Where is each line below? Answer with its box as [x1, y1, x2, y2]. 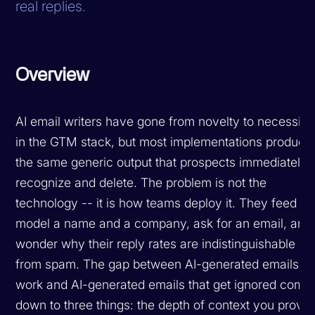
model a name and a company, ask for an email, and [15, 215, 312, 231]
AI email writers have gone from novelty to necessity [15, 113, 312, 129]
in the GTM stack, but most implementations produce [15, 134, 313, 149]
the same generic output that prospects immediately [15, 154, 308, 169]
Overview [15, 65, 90, 84]
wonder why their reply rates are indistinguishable [15, 236, 296, 251]
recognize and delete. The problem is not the [15, 174, 267, 190]
